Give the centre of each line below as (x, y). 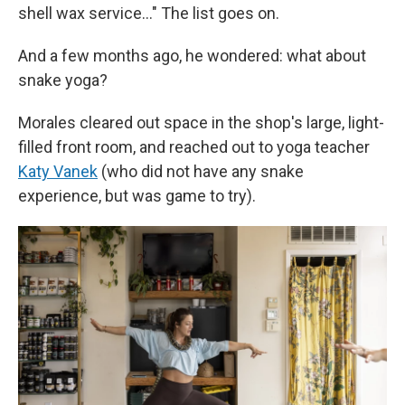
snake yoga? (63, 80)
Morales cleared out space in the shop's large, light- (201, 122)
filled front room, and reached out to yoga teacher (194, 147)
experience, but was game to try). (137, 196)
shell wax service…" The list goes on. (149, 13)
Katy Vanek (58, 171)
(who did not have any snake (201, 171)
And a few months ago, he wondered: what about (192, 56)
